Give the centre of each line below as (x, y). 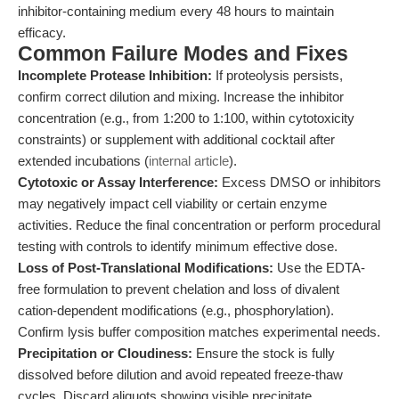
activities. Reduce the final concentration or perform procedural (199, 225)
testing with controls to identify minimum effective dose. (178, 246)
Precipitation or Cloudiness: (105, 353)
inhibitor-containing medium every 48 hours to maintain (176, 11)
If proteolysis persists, (277, 75)
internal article (189, 161)
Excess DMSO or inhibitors (300, 182)
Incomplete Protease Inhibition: (115, 75)
